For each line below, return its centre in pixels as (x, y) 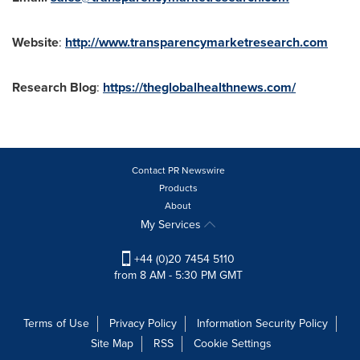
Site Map (112, 344)
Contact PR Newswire (178, 170)
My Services (172, 225)
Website (35, 42)
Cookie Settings (233, 344)
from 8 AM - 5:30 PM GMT (178, 276)
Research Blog (54, 87)
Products (178, 188)
